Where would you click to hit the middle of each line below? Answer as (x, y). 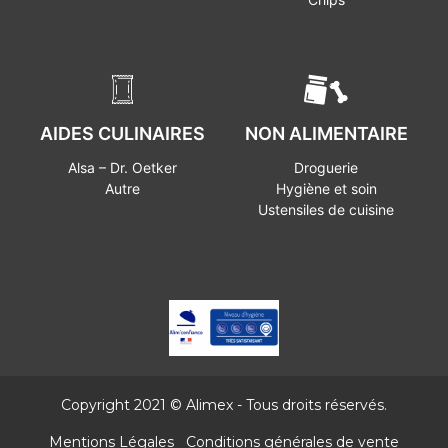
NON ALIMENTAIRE (326, 133)
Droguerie (326, 167)
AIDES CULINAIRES (122, 133)
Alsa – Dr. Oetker (122, 167)
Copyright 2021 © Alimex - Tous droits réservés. (224, 405)
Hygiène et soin (326, 188)
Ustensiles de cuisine (326, 209)
